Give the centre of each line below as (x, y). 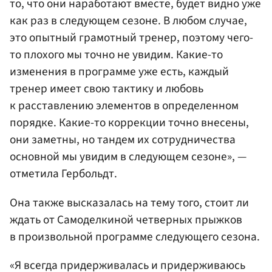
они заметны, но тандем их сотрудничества (123, 140)
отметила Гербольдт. (63, 174)
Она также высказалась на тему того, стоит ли (129, 202)
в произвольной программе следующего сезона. (135, 236)
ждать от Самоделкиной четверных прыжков (126, 219)
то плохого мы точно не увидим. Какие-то (116, 55)
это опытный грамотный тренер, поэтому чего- (131, 38)
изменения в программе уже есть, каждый (119, 72)
